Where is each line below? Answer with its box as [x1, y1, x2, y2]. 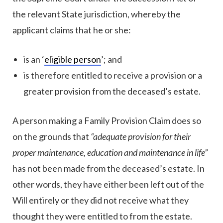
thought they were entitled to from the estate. [12, 211, 194, 222]
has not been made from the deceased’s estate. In [12, 163, 205, 174]
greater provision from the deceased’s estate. [23, 86, 201, 97]
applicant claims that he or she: [12, 24, 131, 36]
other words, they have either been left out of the [12, 179, 204, 190]
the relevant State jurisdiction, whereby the [12, 8, 181, 20]
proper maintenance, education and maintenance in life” [12, 147, 208, 158]
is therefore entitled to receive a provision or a [23, 70, 202, 81]
